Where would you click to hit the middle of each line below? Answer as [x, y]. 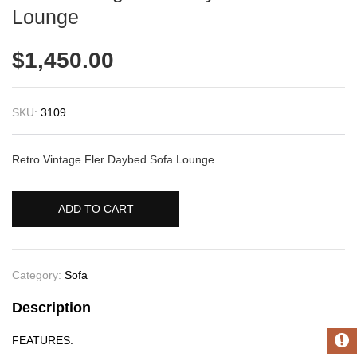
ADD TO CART [96, 209]
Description [51, 307]
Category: [38, 275]
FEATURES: [43, 340]
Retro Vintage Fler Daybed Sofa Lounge [113, 159]
